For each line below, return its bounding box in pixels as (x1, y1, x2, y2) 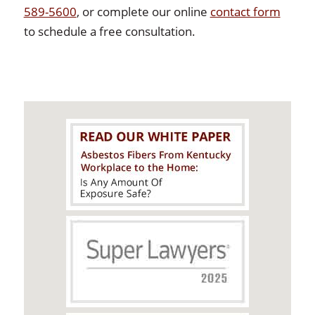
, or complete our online (76, 4, 210, 20)
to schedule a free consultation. (23, 23, 195, 39)
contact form (210, 4, 281, 20)
